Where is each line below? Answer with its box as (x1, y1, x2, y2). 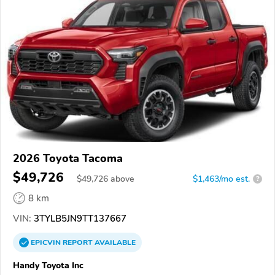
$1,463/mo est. (193, 172, 250, 185)
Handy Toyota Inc (13, 258, 83, 271)
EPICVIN (31, 237, 63, 247)
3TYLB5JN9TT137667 (31, 212, 126, 225)
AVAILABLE (93, 237, 136, 247)
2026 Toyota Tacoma (13, 150, 123, 166)
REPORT (63, 237, 93, 247)
